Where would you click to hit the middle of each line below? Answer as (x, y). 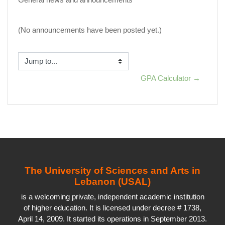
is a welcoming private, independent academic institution (113, 197)
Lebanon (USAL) (113, 182)
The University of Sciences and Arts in (113, 171)
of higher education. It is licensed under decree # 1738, (113, 208)
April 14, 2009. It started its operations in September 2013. (113, 219)
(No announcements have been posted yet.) (90, 30)
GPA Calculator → (171, 78)
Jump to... (34, 66)
